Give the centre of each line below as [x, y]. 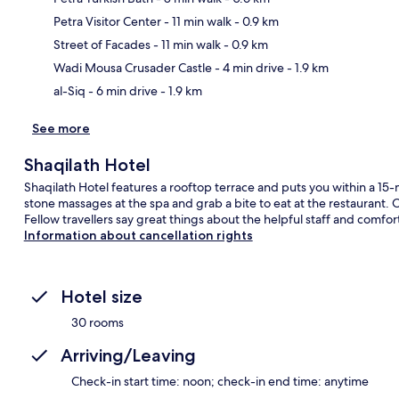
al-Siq [69, 90]
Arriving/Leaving [128, 355]
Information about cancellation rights [138, 235]
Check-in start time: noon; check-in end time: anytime [220, 381]
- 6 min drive [122, 90]
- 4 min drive [248, 67]
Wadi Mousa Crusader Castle [133, 67]
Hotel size [102, 296]
